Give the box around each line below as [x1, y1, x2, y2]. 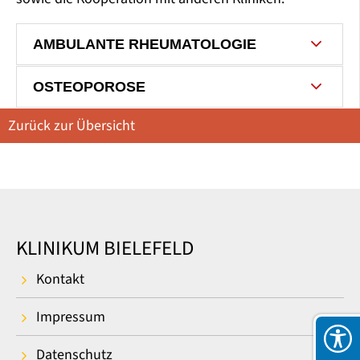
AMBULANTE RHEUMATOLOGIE [33, 36, 256, 53]
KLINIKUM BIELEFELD [16, 234, 194, 264]
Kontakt [36, 269, 84, 290]
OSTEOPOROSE [33, 79, 145, 96]
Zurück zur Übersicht [8, 116, 135, 137]
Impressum [36, 307, 105, 328]
